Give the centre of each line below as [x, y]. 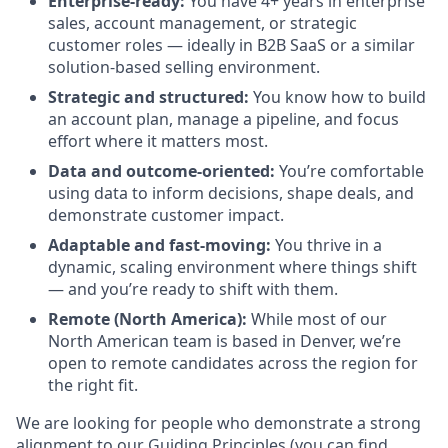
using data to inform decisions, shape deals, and [231, 193]
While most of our [319, 319]
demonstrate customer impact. [166, 215]
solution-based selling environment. [184, 67]
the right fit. [93, 385]
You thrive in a [326, 245]
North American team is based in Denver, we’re [224, 341]
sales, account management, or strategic [202, 23]
